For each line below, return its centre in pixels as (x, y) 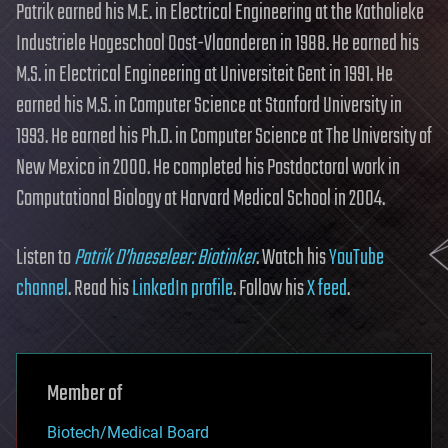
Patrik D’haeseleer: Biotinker (165, 257)
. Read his (100, 288)
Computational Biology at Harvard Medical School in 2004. (200, 198)
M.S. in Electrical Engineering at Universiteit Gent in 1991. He (204, 74)
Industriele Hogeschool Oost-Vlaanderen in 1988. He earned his (217, 43)
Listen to (45, 257)
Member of (84, 393)
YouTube (356, 257)
